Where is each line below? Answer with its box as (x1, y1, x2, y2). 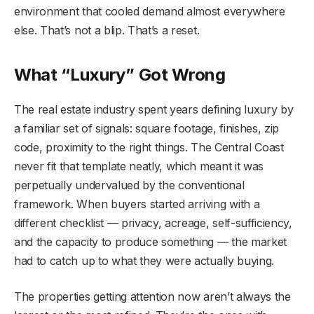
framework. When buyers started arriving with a (14, 197, 260, 212)
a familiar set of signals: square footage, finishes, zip (14, 121, 280, 136)
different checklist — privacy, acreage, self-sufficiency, (14, 216, 292, 231)
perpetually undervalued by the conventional (14, 178, 245, 193)
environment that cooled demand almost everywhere (14, 4, 285, 19)
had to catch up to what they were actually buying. (14, 254, 274, 268)
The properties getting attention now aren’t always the (14, 289, 291, 304)
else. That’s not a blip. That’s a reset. (14, 23, 200, 38)
